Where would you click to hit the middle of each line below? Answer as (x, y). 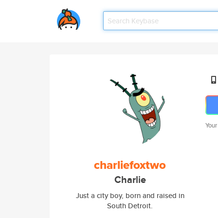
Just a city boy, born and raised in (130, 195)
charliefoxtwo (130, 165)
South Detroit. (130, 206)
